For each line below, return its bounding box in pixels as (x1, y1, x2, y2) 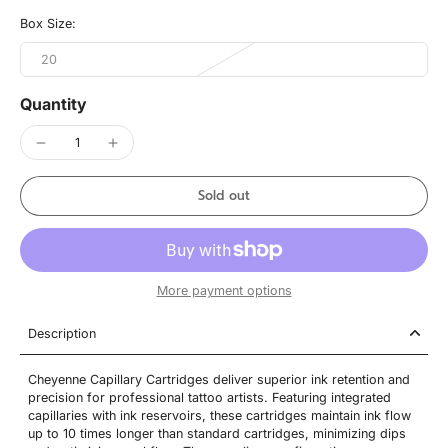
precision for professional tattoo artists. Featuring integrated (28, 389, 391, 405)
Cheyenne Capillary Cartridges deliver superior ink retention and (28, 371, 410, 387)
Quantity (20, 94, 87, 114)
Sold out (198, 186, 250, 205)
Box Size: (20, 16, 76, 31)
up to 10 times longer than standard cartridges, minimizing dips (28, 425, 406, 441)
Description (28, 325, 96, 341)
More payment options (156, 282, 292, 298)
